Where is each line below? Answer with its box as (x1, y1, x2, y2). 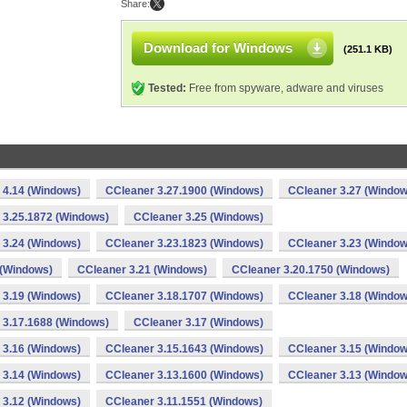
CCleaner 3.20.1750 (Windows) (232, 263, 390, 276)
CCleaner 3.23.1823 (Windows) (105, 237, 263, 250)
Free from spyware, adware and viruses (186, 82, 383, 94)
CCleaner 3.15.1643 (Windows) (105, 342, 263, 355)
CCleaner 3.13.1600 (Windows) (105, 369, 263, 382)
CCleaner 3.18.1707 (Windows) (105, 290, 263, 303)
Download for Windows (144, 40, 293, 55)
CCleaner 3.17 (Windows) (134, 316, 263, 329)
